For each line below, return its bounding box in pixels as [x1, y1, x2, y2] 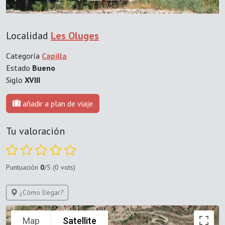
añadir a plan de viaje [21, 98, 93, 109]
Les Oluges [51, 29, 99, 43]
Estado [6, 63, 32, 73]
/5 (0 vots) [44, 163, 75, 172]
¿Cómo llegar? [18, 188, 64, 197]
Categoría [6, 51, 42, 61]
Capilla [42, 51, 67, 61]
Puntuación [6, 163, 40, 172]
